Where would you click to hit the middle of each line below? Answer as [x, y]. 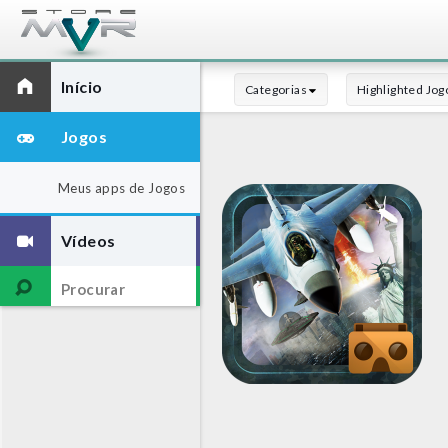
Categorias [277, 89]
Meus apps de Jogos [122, 188]
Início [82, 86]
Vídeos [88, 240]
